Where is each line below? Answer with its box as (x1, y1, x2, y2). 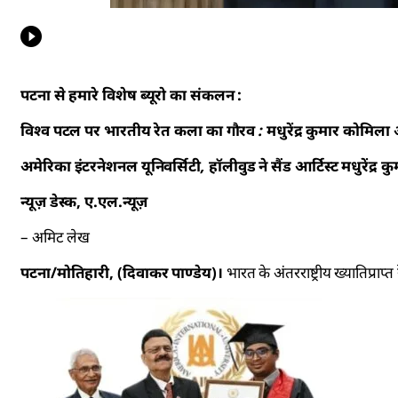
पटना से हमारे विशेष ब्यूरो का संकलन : (20, 84, 246, 106)
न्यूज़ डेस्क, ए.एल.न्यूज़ (20, 191, 148, 212)
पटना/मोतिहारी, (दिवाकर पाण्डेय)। (20, 262, 223, 283)
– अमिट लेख (20, 227, 91, 248)
